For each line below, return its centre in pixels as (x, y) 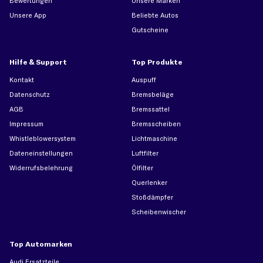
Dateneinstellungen (41, 153)
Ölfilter (142, 168)
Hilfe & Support (38, 62)
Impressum (26, 124)
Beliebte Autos (155, 15)
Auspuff (144, 80)
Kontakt (22, 80)
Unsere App (28, 15)
